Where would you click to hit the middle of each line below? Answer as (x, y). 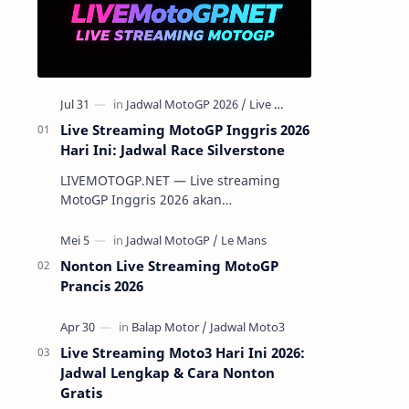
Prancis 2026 (102, 286)
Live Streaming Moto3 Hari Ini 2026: (183, 352)
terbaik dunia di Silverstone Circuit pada (184, 238)
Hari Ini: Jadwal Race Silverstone (173, 150)
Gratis (81, 393)
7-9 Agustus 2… (107, 257)
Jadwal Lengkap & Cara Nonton (168, 372)
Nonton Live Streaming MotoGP (169, 266)
